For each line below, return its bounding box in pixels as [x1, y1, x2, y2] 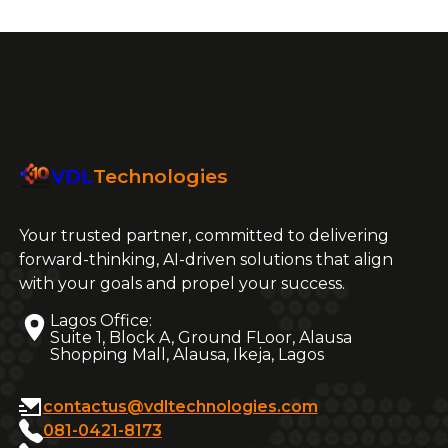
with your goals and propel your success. [18, 273, 345, 293]
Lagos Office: [50, 310, 153, 330]
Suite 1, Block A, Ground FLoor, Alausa [50, 327, 353, 347]
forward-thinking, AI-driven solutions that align [18, 249, 393, 269]
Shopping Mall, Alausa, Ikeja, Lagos [50, 344, 325, 364]
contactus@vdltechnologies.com [42, 396, 318, 416]
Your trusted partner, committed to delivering [18, 225, 389, 245]
